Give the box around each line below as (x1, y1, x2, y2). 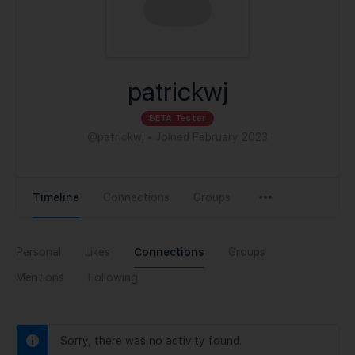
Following (88, 271, 138, 284)
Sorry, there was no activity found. (60, 334, 242, 347)
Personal (16, 246, 61, 258)
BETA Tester (148, 113, 207, 124)
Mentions (16, 271, 64, 284)
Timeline (32, 191, 79, 204)
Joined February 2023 (155, 131, 268, 143)
